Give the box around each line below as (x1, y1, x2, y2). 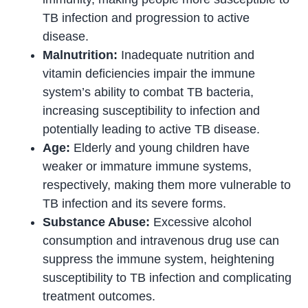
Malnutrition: (43, 47, 118, 62)
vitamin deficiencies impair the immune (43, 66, 256, 80)
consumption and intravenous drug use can (43, 233, 280, 247)
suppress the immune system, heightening (43, 252, 275, 266)
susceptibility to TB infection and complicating (43, 270, 292, 285)
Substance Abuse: (43, 214, 151, 229)
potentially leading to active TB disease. (43, 122, 261, 136)
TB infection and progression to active (43, 10, 250, 25)
